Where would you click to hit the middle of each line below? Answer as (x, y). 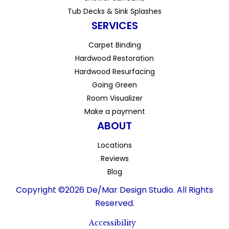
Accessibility (112, 223)
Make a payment (114, 112)
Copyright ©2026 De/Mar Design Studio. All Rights (114, 190)
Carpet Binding (114, 45)
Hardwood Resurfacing (114, 72)
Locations (114, 145)
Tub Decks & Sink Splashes (114, 12)
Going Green (114, 85)
